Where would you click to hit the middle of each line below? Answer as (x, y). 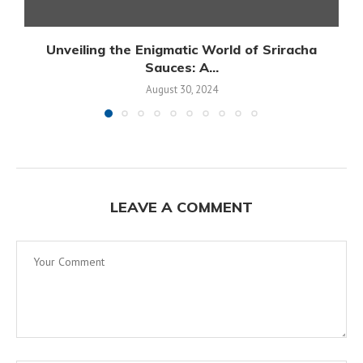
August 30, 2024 (181, 89)
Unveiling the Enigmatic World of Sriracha (181, 49)
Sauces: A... (181, 67)
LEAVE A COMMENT (181, 207)
